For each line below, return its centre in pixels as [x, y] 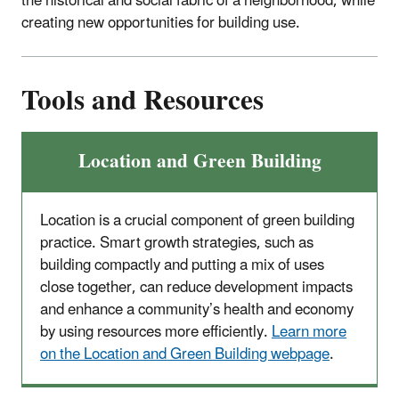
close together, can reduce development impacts [196, 288]
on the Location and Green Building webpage [185, 355]
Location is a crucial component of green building [197, 221]
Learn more [309, 333]
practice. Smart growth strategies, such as [177, 244]
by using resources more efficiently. [156, 333]
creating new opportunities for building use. [163, 23]
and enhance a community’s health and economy [197, 310]
